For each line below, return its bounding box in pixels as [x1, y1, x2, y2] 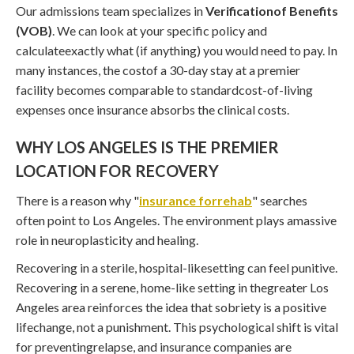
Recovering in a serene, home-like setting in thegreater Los [16, 279, 329, 295]
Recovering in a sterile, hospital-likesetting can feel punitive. [16, 259, 337, 275]
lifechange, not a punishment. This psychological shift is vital [16, 318, 338, 334]
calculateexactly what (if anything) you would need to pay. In [16, 42, 337, 58]
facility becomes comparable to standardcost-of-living [16, 81, 313, 97]
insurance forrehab [139, 192, 252, 208]
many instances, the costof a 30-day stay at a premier [16, 62, 300, 77]
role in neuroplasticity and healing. [16, 232, 198, 247]
